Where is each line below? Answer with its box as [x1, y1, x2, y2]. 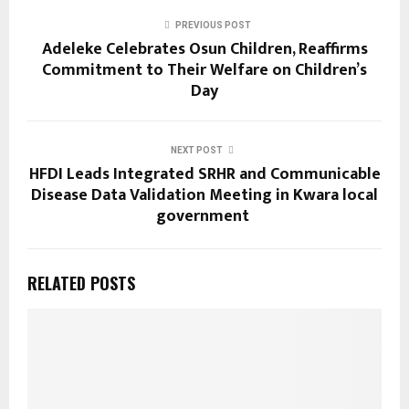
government [156, 202, 253, 230]
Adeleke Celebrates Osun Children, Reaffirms [41, 35, 368, 63]
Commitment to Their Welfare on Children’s [42, 56, 367, 84]
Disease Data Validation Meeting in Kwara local [31, 181, 378, 209]
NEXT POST [170, 144, 223, 155]
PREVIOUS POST [174, 19, 251, 30]
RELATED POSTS [27, 270, 135, 295]
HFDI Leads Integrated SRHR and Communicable [28, 160, 381, 188]
